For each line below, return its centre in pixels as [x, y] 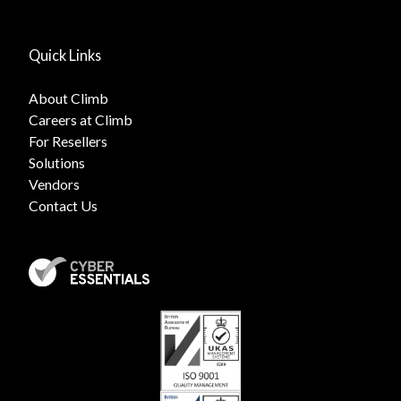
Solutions [56, 163]
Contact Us [63, 206]
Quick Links [64, 55]
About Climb [68, 98]
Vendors [54, 184]
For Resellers [68, 141]
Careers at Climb [80, 120]
